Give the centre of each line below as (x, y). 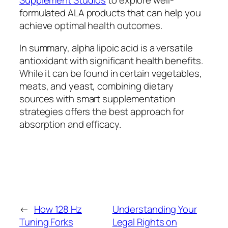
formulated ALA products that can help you (110, 13)
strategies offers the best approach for (102, 111)
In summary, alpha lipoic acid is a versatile (106, 48)
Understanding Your (154, 209)
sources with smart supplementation (97, 98)
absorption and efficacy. (70, 124)
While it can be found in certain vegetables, (111, 73)
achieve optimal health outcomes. (91, 26)
